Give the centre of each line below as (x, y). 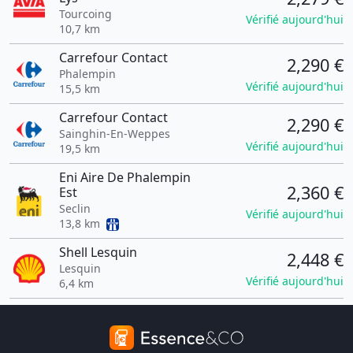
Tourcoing (85, 14)
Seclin (74, 208)
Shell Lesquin (98, 252)
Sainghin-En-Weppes (114, 134)
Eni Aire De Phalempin (124, 177)
